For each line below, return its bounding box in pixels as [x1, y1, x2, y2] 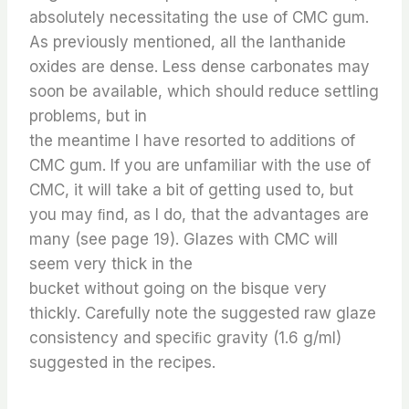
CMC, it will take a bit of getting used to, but [29, 181, 353, 199]
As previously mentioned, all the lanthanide [29, 33, 346, 51]
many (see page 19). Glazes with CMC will [29, 230, 338, 248]
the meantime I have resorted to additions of [29, 131, 355, 150]
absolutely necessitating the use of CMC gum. [29, 8, 369, 26]
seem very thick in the [29, 255, 193, 273]
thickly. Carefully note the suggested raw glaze [29, 304, 376, 322]
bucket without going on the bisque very [29, 279, 327, 298]
